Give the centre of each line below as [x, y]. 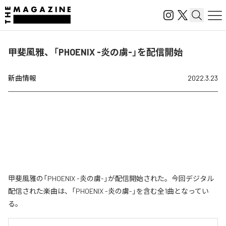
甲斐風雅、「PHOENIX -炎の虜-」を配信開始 [95, 52]
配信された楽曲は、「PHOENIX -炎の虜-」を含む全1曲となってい [108, 191]
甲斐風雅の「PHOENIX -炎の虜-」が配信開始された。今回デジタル [111, 178]
